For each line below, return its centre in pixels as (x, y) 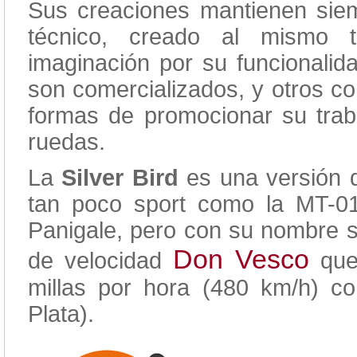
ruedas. (67, 142)
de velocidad (101, 261)
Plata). (64, 314)
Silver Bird (120, 178)
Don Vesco (241, 259)
